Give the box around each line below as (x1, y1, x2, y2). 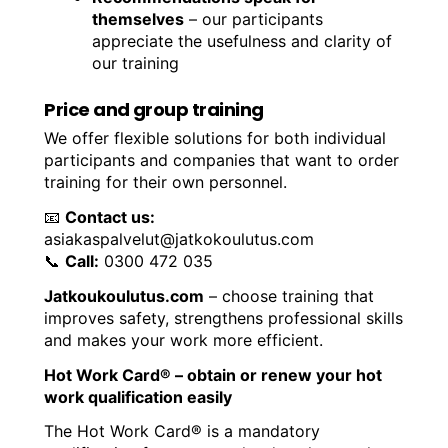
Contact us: (65, 206, 156, 227)
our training (92, 53, 180, 74)
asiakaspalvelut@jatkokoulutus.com (44, 228, 315, 249)
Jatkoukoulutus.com (44, 285, 205, 306)
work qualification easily (44, 386, 233, 407)
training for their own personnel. (44, 172, 288, 193)
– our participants (184, 9, 324, 30)
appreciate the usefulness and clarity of (92, 31, 393, 52)
